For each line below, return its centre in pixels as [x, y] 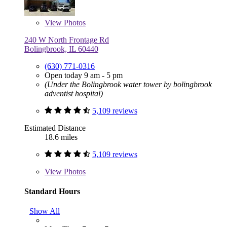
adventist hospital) [74, 93]
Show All [45, 211]
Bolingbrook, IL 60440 [61, 49]
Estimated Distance [55, 128]
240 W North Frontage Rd [67, 40]
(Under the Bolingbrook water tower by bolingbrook [128, 84]
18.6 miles [61, 137]
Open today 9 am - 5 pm [84, 75]
